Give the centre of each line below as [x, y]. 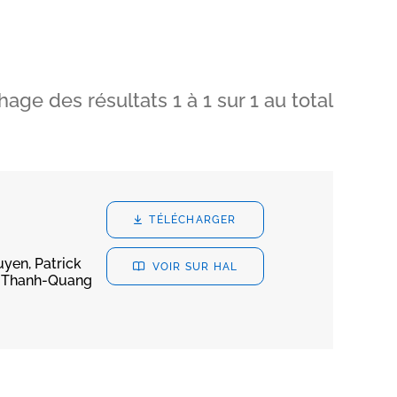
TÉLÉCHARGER [193, 220]
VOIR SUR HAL [195, 266]
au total [296, 100]
